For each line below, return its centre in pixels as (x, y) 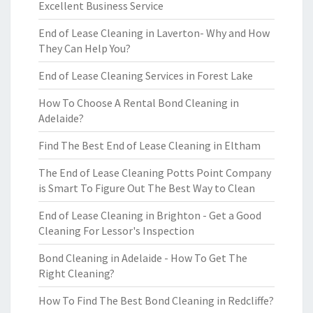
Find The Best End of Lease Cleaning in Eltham (150, 145)
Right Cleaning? (77, 273)
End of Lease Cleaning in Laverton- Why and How (154, 33)
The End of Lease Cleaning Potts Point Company (155, 173)
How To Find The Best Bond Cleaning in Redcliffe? (156, 300)
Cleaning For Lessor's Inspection (116, 231)
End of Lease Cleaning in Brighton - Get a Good (150, 215)
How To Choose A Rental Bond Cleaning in (139, 103)
